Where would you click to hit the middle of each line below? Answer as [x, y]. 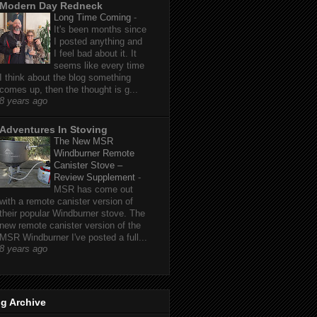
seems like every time [99, 66]
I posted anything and [98, 42]
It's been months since [100, 30]
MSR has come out [93, 190]
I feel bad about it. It [95, 54]
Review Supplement [96, 178]
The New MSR [83, 142]
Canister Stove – [88, 166]
